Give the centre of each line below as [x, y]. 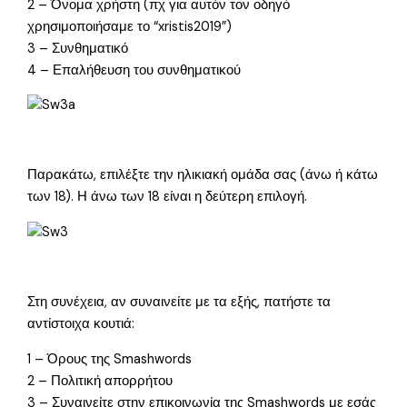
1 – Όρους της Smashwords [110, 359]
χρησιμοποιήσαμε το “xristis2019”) [130, 26]
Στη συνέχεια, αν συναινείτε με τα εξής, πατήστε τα [179, 303]
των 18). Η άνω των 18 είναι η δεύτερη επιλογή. [168, 197]
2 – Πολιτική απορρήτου [100, 381]
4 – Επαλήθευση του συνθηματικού [134, 70]
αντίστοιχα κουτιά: [81, 324]
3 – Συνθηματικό [78, 48]
